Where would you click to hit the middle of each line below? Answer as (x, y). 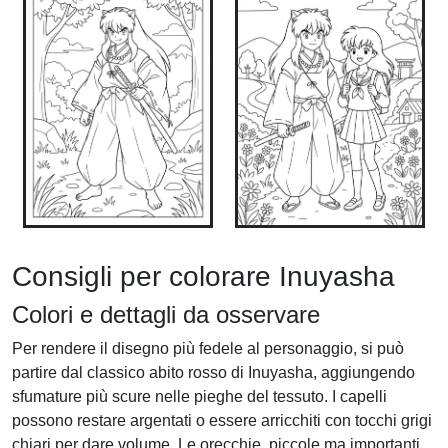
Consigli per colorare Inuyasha (203, 276)
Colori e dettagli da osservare (166, 314)
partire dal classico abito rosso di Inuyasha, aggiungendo (213, 372)
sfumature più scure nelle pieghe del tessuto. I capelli (199, 396)
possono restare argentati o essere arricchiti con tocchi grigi (222, 420)
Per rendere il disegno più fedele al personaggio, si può (208, 348)
